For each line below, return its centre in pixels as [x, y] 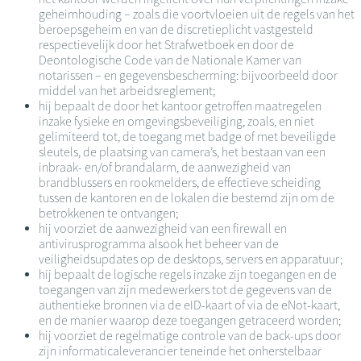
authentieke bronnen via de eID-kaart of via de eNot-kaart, [189, 305]
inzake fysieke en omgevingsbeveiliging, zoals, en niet [176, 122]
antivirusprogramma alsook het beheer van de [159, 244]
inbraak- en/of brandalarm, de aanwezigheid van [165, 168]
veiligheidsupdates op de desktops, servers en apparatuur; [191, 259]
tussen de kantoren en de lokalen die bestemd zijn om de [187, 198]
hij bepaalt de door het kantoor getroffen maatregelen [180, 106]
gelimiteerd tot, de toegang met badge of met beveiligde [187, 137]
